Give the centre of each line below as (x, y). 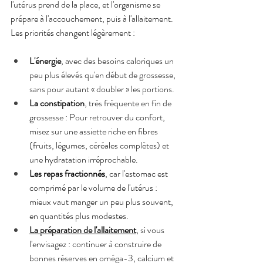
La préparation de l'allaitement (83, 230)
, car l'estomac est (137, 173)
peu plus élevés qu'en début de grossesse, (103, 75)
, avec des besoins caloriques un (118, 60)
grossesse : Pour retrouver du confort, (98, 117)
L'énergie (45, 60)
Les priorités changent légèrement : (73, 32)
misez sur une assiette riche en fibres (95, 131)
